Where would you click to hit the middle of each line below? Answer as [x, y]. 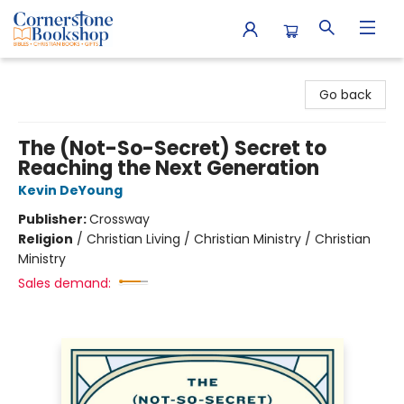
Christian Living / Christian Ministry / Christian [229, 239]
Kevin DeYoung [70, 190]
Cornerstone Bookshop [85, 75]
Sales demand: [64, 283]
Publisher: [54, 219]
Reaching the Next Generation [169, 168]
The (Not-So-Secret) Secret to [172, 148]
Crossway [119, 219]
